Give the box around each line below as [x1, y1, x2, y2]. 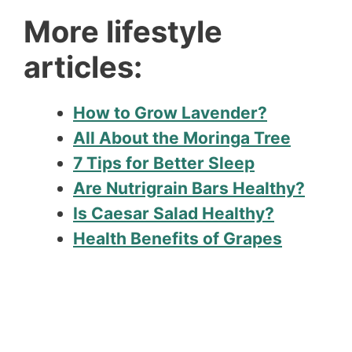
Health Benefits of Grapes [73, 228, 282, 248]
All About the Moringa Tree [73, 127, 291, 148]
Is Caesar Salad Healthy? [73, 203, 274, 223]
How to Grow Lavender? [73, 102, 267, 123]
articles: [24, 48, 142, 85]
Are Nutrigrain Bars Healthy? [73, 178, 305, 198]
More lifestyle [24, 13, 222, 49]
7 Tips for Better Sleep [73, 152, 255, 173]
